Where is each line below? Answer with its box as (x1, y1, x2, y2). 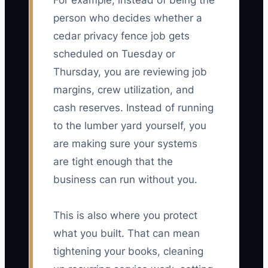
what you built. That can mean (53, 227, 200, 240)
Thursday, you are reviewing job (53, 66, 207, 78)
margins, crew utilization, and (53, 84, 194, 96)
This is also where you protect (53, 209, 197, 222)
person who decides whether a (53, 12, 202, 25)
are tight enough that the (53, 156, 173, 168)
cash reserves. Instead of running (53, 102, 214, 114)
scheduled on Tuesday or (53, 48, 175, 60)
